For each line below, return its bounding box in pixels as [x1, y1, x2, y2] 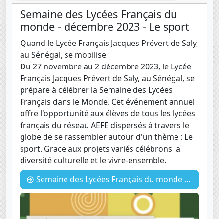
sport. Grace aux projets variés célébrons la [20, 143, 180, 154]
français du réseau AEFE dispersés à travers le [20, 120, 189, 131]
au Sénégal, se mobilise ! [20, 49, 110, 61]
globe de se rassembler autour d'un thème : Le [20, 131, 193, 143]
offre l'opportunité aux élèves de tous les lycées [20, 108, 195, 119]
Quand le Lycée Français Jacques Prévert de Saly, [20, 38, 198, 49]
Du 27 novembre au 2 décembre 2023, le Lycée [20, 61, 191, 72]
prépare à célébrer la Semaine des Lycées [20, 85, 173, 96]
